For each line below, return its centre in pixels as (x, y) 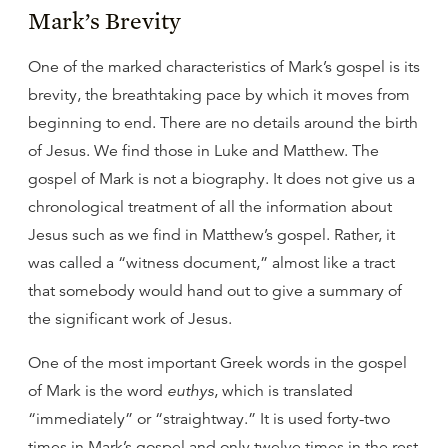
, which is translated (283, 391)
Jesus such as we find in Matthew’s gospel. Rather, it (211, 235)
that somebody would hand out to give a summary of (215, 291)
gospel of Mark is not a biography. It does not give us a (221, 179)
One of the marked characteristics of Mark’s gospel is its (224, 67)
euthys (190, 391)
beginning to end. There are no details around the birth (223, 123)
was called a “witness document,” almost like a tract (211, 263)
